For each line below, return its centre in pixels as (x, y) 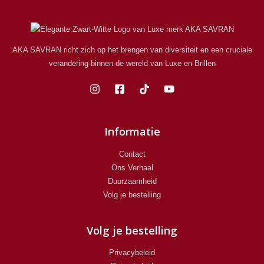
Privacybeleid (132, 253)
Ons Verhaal (132, 167)
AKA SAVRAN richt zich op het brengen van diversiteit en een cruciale (132, 50)
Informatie (132, 132)
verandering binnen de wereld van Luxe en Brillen (132, 64)
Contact (132, 154)
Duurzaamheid (132, 181)
